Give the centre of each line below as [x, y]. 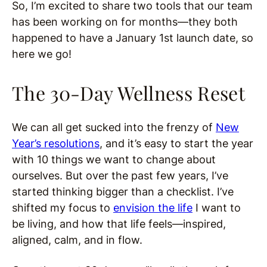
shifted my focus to [63, 208]
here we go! [42, 54]
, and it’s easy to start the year [176, 143]
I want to [217, 208]
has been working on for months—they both [125, 22]
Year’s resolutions [56, 143]
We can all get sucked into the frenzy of [114, 127]
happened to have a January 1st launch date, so [133, 38]
